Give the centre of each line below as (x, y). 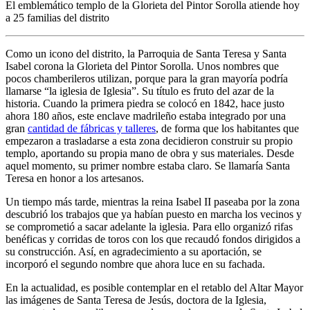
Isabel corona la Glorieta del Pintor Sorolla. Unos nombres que (142, 66)
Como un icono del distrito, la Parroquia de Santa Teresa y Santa (146, 53)
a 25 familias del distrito (57, 17)
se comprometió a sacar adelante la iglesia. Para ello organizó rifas (149, 226)
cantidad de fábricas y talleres (92, 128)
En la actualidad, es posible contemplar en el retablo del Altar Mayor (154, 287)
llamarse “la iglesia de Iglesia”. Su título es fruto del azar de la (140, 91)
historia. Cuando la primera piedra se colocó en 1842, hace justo (145, 103)
